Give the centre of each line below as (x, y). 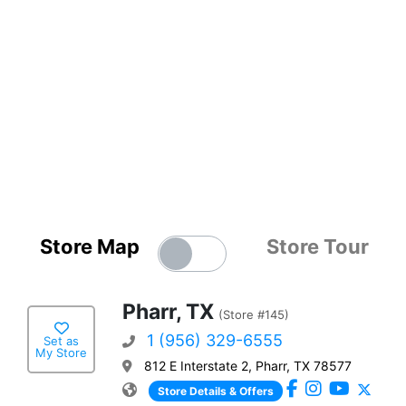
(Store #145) (254, 315)
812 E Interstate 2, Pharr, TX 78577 (248, 366)
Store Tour (317, 247)
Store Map (90, 247)
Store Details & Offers (216, 391)
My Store (61, 352)
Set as (61, 340)
